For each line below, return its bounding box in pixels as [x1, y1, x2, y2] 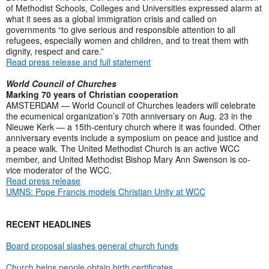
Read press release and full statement [6, 55, 151, 68]
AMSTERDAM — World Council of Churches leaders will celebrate [6, 98, 256, 111]
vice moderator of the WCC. [6, 163, 112, 176]
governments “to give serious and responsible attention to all [6, 23, 235, 35]
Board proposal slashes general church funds [6, 239, 178, 252]
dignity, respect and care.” [6, 44, 104, 57]
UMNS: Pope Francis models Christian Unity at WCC [6, 185, 205, 198]
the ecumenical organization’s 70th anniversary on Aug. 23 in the [6, 109, 252, 122]
